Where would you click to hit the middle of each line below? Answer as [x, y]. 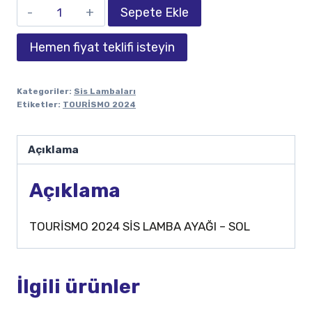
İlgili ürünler [78, 286]
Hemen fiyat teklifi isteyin [102, 48]
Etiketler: [40, 105]
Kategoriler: [45, 92]
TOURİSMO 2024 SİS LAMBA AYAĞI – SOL [140, 226]
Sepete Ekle [154, 13]
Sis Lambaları [105, 92]
